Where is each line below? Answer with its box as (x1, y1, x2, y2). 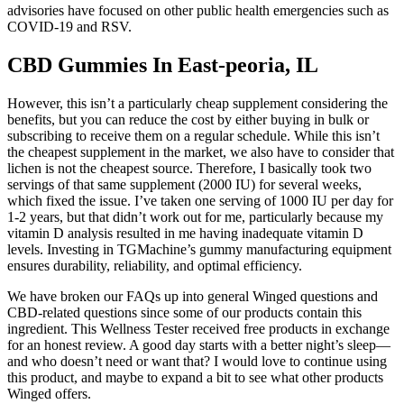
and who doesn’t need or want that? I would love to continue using (7, 353, 387, 369)
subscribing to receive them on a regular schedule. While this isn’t (7, 127, 380, 143)
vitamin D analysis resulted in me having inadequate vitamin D (7, 225, 363, 241)
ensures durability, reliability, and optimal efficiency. (7, 257, 302, 273)
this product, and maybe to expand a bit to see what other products (7, 369, 383, 385)
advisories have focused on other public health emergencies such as (7, 3, 389, 19)
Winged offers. (7, 385, 91, 401)
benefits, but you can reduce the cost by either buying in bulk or (7, 111, 369, 127)
